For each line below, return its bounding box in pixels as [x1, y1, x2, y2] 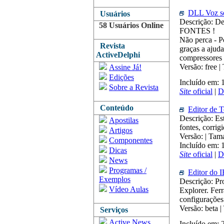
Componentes [109, 136, 152, 144]
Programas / [109, 166, 146, 174]
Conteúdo [96, 103, 133, 112]
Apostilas [109, 116, 138, 124]
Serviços [96, 205, 128, 214]
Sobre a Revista [109, 83, 158, 91]
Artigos [109, 126, 132, 134]
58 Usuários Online [99, 21, 163, 29]
